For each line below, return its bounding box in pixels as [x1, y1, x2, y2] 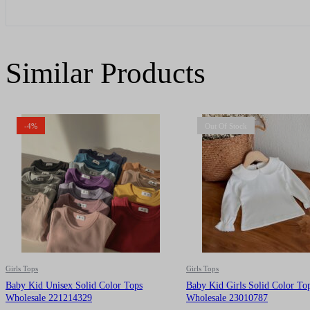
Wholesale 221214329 [6, 292, 92, 303]
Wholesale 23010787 [186, 292, 268, 303]
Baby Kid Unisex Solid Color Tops [6, 280, 143, 291]
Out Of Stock [205, 121, 247, 130]
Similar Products [6, 56, 206, 89]
